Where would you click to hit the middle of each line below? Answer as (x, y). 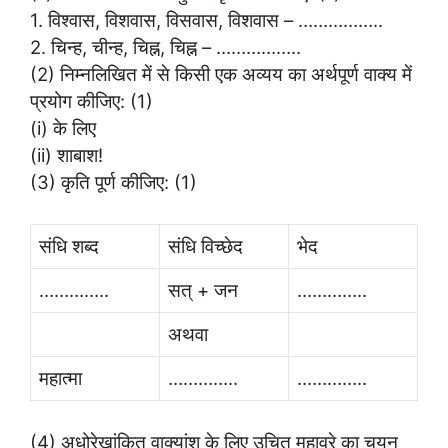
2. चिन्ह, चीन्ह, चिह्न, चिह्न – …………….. (165, 47)
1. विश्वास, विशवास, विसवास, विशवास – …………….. (206, 20)
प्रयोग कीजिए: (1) (91, 101)
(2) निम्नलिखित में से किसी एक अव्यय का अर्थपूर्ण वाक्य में (221, 74)
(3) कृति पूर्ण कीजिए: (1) (113, 182)
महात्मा (60, 377)
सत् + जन (203, 289)
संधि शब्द (69, 245)
